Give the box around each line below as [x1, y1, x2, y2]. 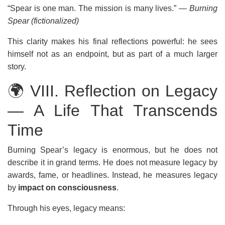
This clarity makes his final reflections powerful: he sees [8, 37, 217, 46]
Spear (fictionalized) [8, 17, 79, 25]
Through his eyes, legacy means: [8, 204, 125, 212]
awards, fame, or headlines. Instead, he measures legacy [8, 171, 217, 179]
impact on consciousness [18, 183, 117, 192]
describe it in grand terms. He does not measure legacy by [8, 158, 217, 167]
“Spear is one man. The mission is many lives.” [8, 4, 179, 13]
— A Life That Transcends [8, 101, 217, 120]
